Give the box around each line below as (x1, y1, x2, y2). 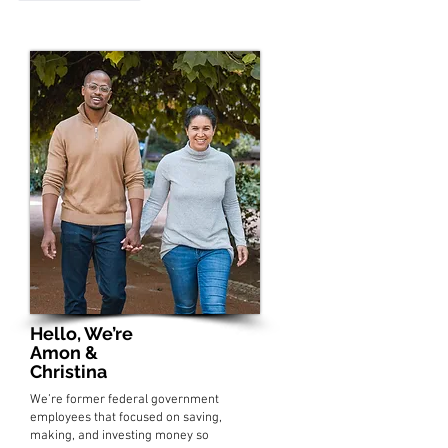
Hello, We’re (30, 322, 133, 344)
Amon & (30, 341, 98, 363)
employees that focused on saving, (30, 409, 222, 426)
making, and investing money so (30, 427, 209, 444)
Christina (30, 360, 107, 382)
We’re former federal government (30, 391, 219, 408)
